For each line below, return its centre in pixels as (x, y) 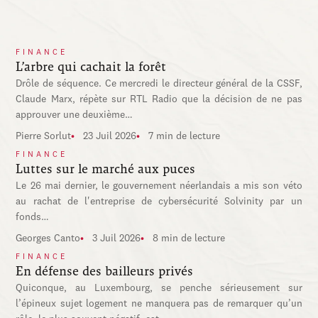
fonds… (33, 217)
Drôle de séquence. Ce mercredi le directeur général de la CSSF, (159, 83)
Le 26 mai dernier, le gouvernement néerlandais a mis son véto (159, 186)
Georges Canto (48, 238)
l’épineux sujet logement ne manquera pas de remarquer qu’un (159, 303)
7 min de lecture (185, 136)
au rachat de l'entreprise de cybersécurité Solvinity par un (159, 201)
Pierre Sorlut (44, 136)
